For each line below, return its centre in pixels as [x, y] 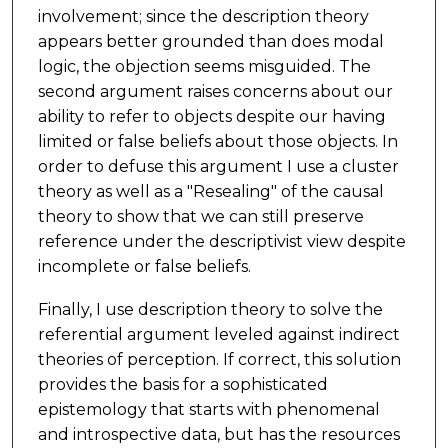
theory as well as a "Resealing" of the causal [210, 192]
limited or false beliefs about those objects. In [217, 142]
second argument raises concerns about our [215, 92]
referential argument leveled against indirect [218, 335]
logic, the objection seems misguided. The [204, 67]
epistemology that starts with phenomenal [208, 410]
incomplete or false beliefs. [144, 267]
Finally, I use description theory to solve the [210, 310]
